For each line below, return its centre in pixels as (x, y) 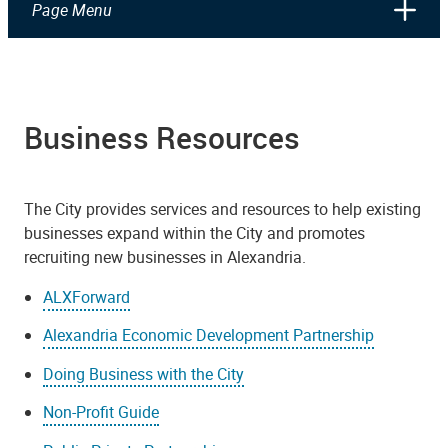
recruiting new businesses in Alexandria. (165, 256)
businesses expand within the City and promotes (194, 232)
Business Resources (162, 137)
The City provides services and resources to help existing (222, 208)
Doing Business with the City (144, 373)
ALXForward (87, 296)
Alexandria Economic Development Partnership (209, 335)
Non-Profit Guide (101, 412)
